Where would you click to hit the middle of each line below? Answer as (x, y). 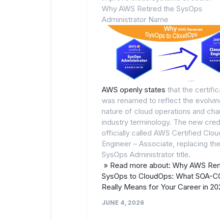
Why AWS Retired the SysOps (152, 9)
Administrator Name (135, 19)
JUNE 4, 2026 (123, 203)
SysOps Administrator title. (146, 155)
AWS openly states (134, 90)
